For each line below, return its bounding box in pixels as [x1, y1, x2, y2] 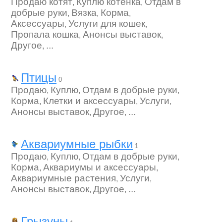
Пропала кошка [11, 29, 79, 40]
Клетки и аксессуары [43, 96, 136, 106]
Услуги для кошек [68, 18, 145, 29]
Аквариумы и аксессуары [43, 162, 156, 172]
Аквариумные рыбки [21, 137, 133, 151]
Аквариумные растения [11, 173, 116, 183]
